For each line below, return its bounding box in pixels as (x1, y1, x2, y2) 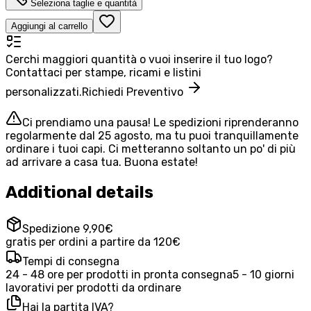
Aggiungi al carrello (11, 21, 87, 32)
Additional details (6, 183, 153, 203)
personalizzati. (6, 85, 82, 99)
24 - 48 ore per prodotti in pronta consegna (6, 267, 233, 281)
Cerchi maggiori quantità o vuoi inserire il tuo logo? (6, 53, 273, 67)
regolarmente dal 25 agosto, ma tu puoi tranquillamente (6, 129, 299, 143)
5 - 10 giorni (233, 267, 294, 281)
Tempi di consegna (22, 254, 119, 268)
